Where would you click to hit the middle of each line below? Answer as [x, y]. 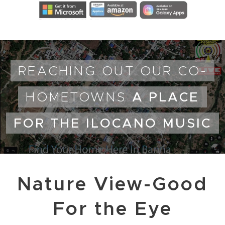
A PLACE [165, 97]
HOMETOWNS [79, 97]
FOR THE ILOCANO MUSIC [113, 123]
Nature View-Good [113, 184]
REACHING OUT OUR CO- [113, 71]
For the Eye [113, 208]
